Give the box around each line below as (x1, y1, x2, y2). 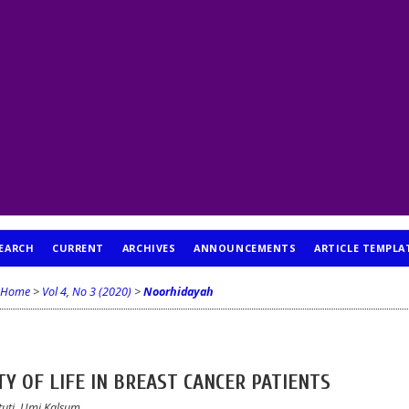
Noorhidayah (142, 283, 214, 299)
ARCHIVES (121, 241, 176, 255)
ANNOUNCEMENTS (194, 241, 297, 255)
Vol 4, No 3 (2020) (41, 283, 131, 299)
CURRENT (52, 241, 104, 255)
